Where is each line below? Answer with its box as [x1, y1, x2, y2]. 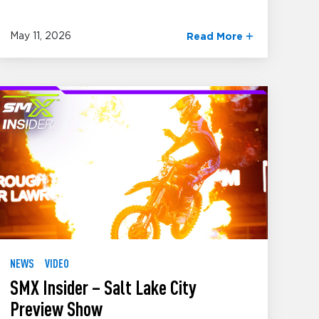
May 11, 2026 [10, 31, 72, 42]
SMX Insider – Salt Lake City [10, 275, 197, 298]
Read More [187, 32, 246, 43]
